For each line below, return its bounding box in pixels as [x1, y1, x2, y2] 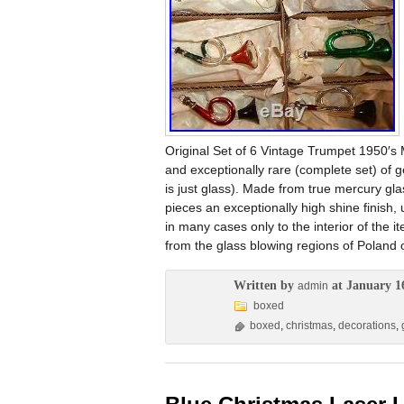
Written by [234, 279, 298, 292]
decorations [338, 319, 396, 332]
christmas [286, 319, 333, 332]
